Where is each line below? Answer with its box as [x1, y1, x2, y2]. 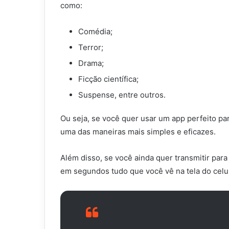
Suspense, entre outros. [78, 89, 166, 100]
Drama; [78, 58, 104, 68]
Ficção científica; [78, 74, 139, 84]
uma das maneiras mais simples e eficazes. [60, 126, 216, 136]
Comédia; [78, 26, 112, 36]
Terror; [78, 42, 103, 52]
